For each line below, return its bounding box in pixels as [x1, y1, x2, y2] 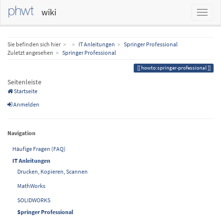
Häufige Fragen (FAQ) [12, 145, 66, 152]
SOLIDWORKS [17, 196, 50, 204]
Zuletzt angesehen [7, 49, 53, 56]
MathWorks [17, 182, 45, 189]
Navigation [7, 129, 36, 137]
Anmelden [12, 101, 39, 108]
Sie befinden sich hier [7, 40, 61, 48]
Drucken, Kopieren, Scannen [17, 168, 88, 175]
